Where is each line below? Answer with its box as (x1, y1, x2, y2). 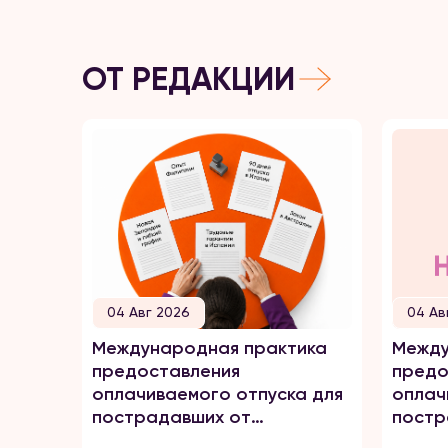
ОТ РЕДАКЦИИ (82, 59, 295, 98)
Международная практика (92, 337, 327, 359)
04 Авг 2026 (107, 304, 190, 320)
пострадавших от (92, 406, 251, 428)
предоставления (92, 360, 240, 382)
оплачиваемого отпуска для (92, 383, 343, 405)
